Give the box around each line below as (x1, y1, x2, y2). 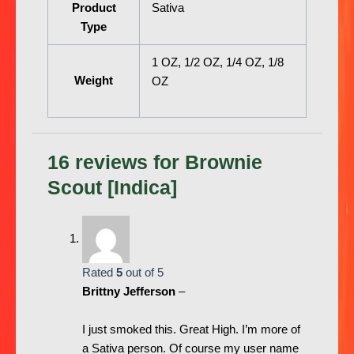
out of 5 (122, 266, 164, 280)
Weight (74, 74, 113, 88)
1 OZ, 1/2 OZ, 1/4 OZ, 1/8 (151, 56, 284, 70)
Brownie (185, 151, 262, 174)
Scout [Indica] (47, 176, 177, 199)
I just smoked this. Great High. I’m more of (81, 322, 300, 336)
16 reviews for (47, 151, 185, 174)
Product (71, 2, 116, 15)
